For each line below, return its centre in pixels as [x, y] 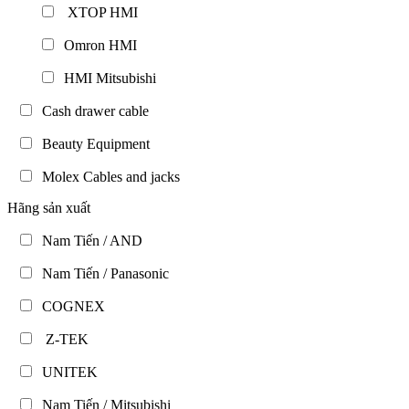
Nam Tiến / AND [89, 240]
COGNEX [70, 306]
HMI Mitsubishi [106, 78]
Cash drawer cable [92, 110]
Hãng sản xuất [49, 207]
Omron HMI [97, 45]
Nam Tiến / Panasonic [102, 273]
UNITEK [66, 372]
